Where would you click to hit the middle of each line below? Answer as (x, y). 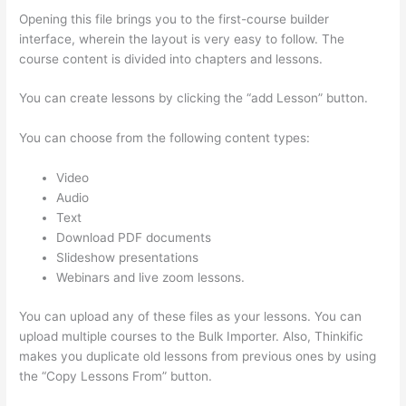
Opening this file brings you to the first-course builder (174, 19)
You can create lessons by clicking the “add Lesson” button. (194, 98)
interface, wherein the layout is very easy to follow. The (182, 39)
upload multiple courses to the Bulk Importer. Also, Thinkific (192, 336)
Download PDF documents (134, 238)
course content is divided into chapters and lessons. (171, 58)
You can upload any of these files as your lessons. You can (191, 316)
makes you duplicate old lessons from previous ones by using (198, 356)
